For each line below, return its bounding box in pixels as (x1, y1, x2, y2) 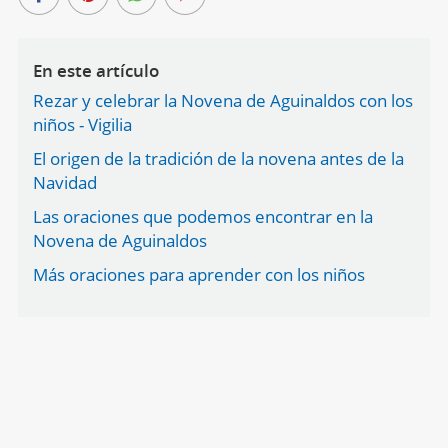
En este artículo (32, 59, 159, 82)
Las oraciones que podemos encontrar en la (32, 205, 373, 228)
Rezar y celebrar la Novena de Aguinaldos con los (32, 89, 413, 112)
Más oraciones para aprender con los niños (32, 263, 365, 286)
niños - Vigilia (32, 113, 132, 136)
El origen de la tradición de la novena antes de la (32, 147, 404, 170)
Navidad (32, 171, 97, 194)
